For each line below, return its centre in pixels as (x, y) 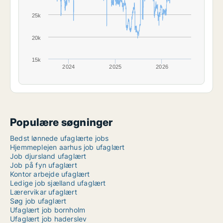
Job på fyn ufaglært (44, 165)
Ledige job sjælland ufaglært (58, 183)
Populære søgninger (61, 122)
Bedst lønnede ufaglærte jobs (59, 138)
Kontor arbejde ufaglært (50, 174)
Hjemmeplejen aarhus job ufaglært (67, 147)
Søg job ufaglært (38, 201)
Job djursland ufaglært (48, 156)
